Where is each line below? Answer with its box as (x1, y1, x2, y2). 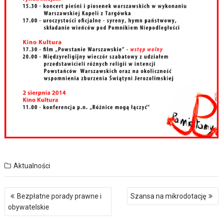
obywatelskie (8, 203, 50, 212)
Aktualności (13, 162, 51, 170)
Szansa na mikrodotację (130, 192, 206, 201)
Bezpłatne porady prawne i (17, 192, 102, 201)
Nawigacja (4, 186, 52, 198)
